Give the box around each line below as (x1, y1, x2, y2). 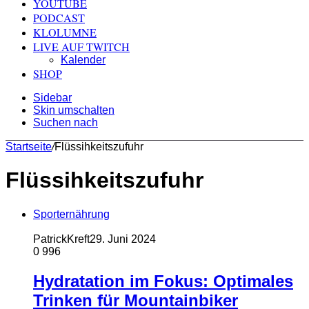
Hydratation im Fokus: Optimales (33, 271, 293, 290)
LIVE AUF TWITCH (33, 39, 130, 54)
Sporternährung (33, 208, 110, 220)
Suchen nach (33, 117, 98, 128)
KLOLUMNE (33, 25, 97, 39)
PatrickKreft (33, 232, 90, 245)
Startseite (6, 141, 52, 152)
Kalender (61, 54, 106, 66)
